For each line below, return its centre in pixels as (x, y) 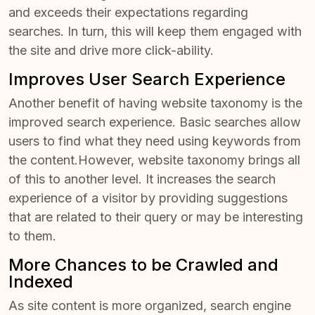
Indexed (41, 282)
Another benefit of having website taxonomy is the (155, 103)
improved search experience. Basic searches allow (155, 122)
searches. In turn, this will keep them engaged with (155, 32)
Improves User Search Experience (147, 79)
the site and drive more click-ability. (111, 51)
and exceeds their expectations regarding (128, 13)
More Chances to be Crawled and (143, 265)
